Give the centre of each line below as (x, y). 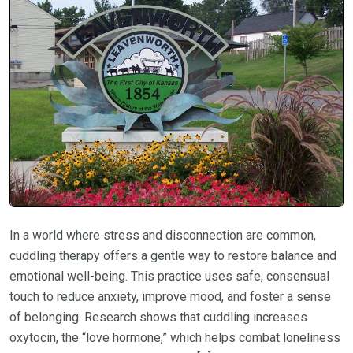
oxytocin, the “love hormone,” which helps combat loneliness (175, 338)
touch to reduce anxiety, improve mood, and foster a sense (170, 297)
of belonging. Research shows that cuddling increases (158, 318)
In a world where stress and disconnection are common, (163, 236)
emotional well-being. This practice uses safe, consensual (169, 277)
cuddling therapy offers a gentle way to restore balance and (173, 256)
